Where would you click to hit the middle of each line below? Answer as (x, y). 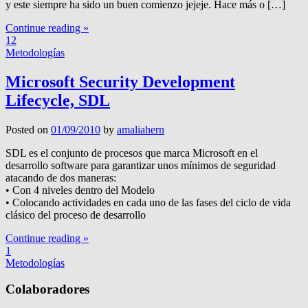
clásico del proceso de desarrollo (76, 214)
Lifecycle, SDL (58, 100)
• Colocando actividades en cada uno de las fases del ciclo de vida (148, 202)
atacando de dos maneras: (61, 177)
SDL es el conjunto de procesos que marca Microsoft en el (132, 153)
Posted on (28, 129)
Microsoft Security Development (120, 81)
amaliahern (141, 129)
